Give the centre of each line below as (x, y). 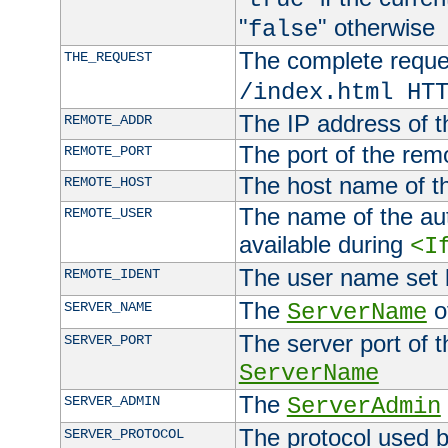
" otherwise (376, 28)
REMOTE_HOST (107, 182)
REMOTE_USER (107, 213)
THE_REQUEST (107, 57)
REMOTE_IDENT (111, 274)
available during (324, 245)
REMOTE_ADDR (107, 120)
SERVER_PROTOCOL (123, 434)
